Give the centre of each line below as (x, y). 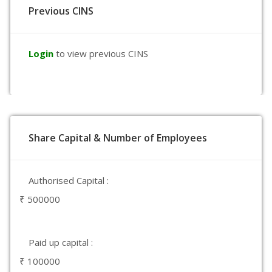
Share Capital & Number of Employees (118, 138)
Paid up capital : (61, 242)
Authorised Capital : (69, 180)
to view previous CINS (102, 53)
